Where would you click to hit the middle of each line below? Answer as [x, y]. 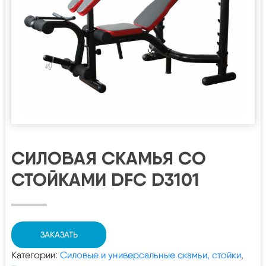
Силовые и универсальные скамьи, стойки [151, 255]
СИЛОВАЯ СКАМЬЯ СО [109, 158]
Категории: [36, 255]
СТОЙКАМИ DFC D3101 [105, 179]
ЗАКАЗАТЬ [59, 234]
